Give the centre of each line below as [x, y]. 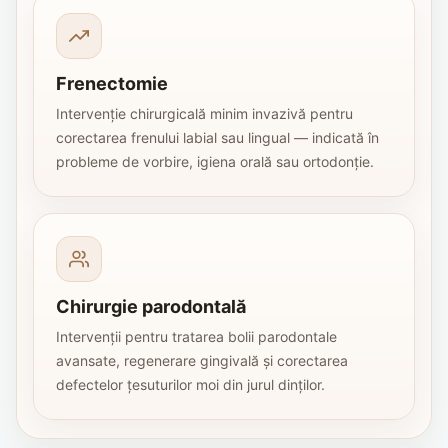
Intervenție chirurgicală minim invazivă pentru [204, 113]
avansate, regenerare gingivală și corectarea [202, 360]
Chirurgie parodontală [151, 306]
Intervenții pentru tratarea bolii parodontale [196, 336]
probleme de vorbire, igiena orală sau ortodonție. [215, 161]
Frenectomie [112, 83]
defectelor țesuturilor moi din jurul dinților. [190, 384]
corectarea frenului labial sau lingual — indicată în [217, 137]
